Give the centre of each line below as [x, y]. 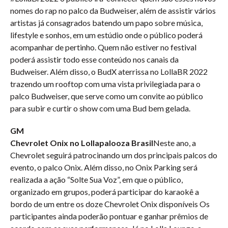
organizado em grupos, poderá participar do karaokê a [105, 192]
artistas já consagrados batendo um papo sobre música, [106, 23]
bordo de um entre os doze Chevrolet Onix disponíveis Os [110, 204]
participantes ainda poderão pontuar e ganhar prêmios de [109, 216]
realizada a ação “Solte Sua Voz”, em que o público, [96, 179]
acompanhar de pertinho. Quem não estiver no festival [103, 47]
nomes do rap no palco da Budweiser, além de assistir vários [113, 10]
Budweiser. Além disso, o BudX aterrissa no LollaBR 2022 [109, 72]
